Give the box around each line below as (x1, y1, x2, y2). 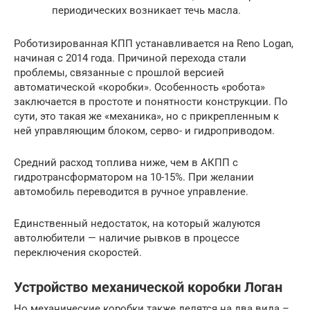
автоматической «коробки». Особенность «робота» (14, 81, 265, 94)
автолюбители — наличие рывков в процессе (14, 232, 239, 245)
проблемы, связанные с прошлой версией (14, 66, 224, 80)
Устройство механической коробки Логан (14, 280, 282, 296)
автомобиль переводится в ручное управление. (14, 185, 248, 199)
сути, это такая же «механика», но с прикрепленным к (14, 110, 279, 123)
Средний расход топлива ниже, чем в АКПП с (14, 156, 238, 170)
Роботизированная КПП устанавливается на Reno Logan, (14, 37, 293, 51)
